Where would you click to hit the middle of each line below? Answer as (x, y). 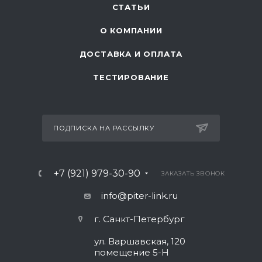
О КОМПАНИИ (131, 30)
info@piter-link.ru (139, 196)
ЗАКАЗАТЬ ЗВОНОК (193, 173)
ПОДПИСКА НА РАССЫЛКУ (104, 128)
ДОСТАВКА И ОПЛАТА (131, 54)
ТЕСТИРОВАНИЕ (131, 77)
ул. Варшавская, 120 (139, 241)
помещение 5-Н (131, 252)
